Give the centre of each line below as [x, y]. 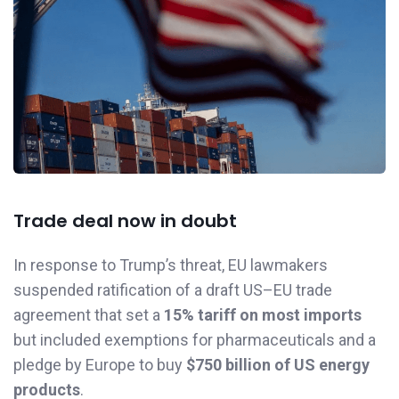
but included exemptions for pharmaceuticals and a [195, 340]
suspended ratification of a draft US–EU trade [173, 290]
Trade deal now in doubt [125, 221]
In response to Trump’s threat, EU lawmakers [171, 265]
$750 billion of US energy [278, 365]
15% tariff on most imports [263, 315]
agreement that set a [89, 315]
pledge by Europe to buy [100, 365]
